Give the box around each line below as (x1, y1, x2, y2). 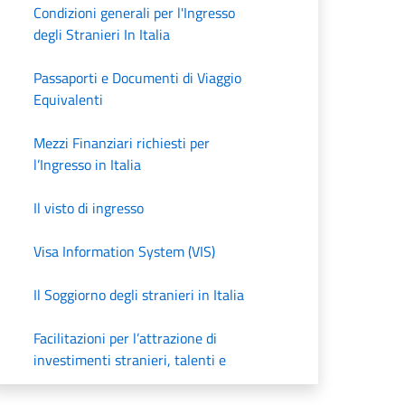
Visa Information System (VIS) (33, 240, 215, 262)
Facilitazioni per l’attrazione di (33, 326, 217, 349)
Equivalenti (33, 88, 103, 110)
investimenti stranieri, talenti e (33, 348, 226, 371)
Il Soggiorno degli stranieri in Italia (33, 283, 244, 306)
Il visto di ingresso (33, 196, 144, 219)
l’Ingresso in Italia (33, 153, 141, 175)
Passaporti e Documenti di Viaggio (33, 66, 241, 89)
